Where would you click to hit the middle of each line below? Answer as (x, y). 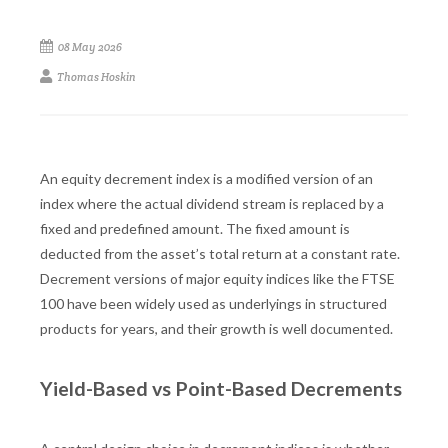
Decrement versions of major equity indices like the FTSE (217, 278)
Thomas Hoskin (95, 76)
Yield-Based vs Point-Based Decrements (221, 388)
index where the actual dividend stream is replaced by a (212, 203)
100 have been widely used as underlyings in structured (213, 303)
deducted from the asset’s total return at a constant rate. (220, 253)
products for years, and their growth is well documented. (216, 328)
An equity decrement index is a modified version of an (206, 178)
